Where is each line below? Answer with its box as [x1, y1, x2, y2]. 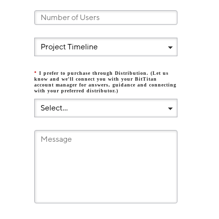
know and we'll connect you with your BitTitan [34, 76, 157, 82]
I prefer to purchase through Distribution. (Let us [39, 70, 169, 76]
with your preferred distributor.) [34, 88, 118, 94]
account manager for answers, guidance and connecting [34, 82, 176, 88]
